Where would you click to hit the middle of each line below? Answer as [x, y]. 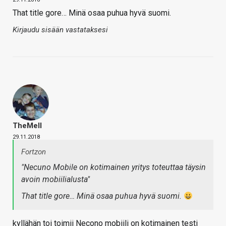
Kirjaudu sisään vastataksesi [60, 30]
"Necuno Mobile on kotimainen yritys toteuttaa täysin [114, 167]
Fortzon [34, 152]
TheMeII [27, 126]
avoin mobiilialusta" [55, 180]
